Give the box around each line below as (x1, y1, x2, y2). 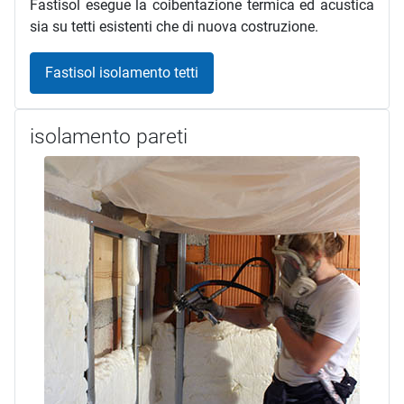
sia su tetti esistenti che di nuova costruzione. (30, 18, 318, 36)
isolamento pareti (30, 124, 188, 149)
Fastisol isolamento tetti (45, 63, 198, 81)
